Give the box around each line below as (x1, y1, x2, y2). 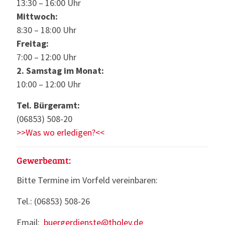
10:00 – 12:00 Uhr (17, 78, 81, 90)
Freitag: (17, 38, 49, 50)
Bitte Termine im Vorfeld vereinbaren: (17, 174, 158, 186)
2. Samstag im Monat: (17, 65, 104, 77)
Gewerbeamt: (17, 154, 71, 167)
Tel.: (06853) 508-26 (17, 195, 90, 207)
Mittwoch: (17, 11, 58, 23)
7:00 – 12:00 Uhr (17, 51, 76, 63)
